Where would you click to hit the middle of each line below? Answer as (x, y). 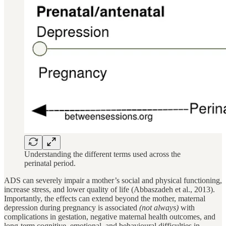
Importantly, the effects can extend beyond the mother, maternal (105, 198)
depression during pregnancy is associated (72, 207)
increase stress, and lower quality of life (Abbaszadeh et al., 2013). (109, 189)
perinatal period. (50, 163)
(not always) (159, 207)
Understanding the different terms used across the (102, 154)
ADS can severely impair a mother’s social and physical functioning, (113, 180)
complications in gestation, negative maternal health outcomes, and (110, 216)
